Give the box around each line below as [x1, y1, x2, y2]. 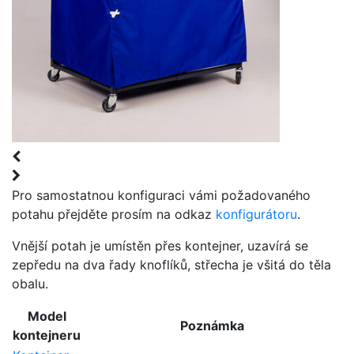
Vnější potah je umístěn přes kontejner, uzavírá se [12, 237, 308, 254]
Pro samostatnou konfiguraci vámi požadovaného [12, 186, 311, 203]
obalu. [12, 275, 48, 292]
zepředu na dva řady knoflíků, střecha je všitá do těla [12, 256, 331, 273]
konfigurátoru [216, 205, 297, 222]
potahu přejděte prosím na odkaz [12, 205, 216, 222]
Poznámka [179, 317, 244, 333]
